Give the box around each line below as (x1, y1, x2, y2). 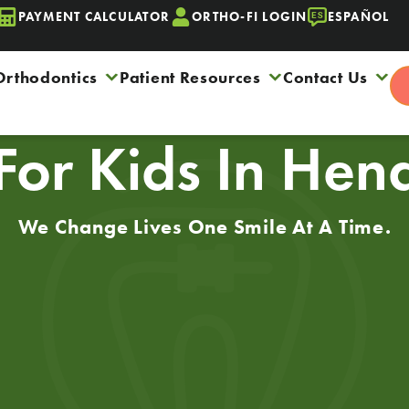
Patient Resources (120, 68, 261, 88)
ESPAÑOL (327, 8, 390, 25)
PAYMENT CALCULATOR (17, 8, 170, 25)
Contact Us (282, 68, 368, 88)
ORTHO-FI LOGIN (192, 8, 308, 25)
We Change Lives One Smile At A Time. (17, 215, 392, 239)
